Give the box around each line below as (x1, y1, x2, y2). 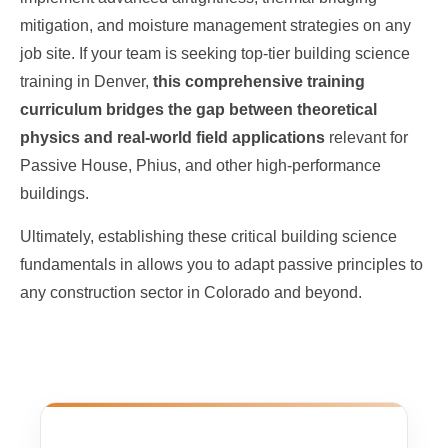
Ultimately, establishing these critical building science (20, 227, 397, 245)
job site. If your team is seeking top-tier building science (20, 44, 410, 62)
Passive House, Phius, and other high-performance (20, 156, 381, 174)
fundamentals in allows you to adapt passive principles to (20, 255, 423, 273)
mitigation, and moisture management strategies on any (20, 16, 411, 34)
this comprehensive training (153, 72, 365, 90)
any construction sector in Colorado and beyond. (20, 283, 362, 301)
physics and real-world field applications (20, 128, 325, 146)
